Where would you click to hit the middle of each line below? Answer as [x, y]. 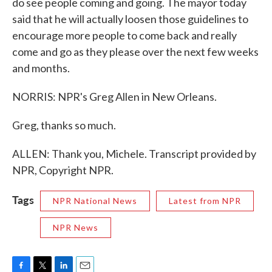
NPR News [76, 227]
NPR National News [95, 201]
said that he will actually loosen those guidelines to [130, 19]
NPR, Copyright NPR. [63, 170]
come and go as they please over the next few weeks [135, 52]
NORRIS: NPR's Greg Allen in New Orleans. [114, 97]
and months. [41, 68]
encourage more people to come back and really [124, 35]
